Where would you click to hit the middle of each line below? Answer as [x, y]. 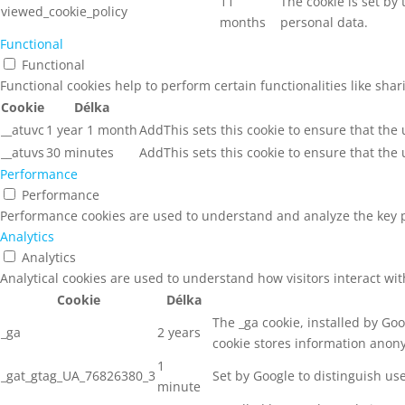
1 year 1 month [92, 129]
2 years [179, 332]
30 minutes [80, 152]
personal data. [324, 22]
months [243, 22]
